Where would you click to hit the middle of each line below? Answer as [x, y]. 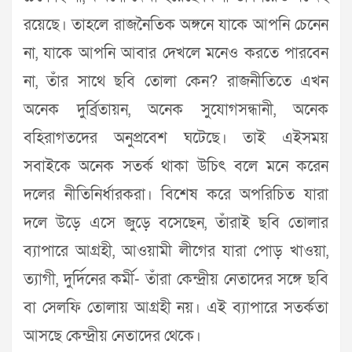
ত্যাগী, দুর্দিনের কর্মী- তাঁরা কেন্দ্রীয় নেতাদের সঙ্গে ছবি [176, 280]
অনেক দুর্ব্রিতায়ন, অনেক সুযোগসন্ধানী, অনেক [176, 110]
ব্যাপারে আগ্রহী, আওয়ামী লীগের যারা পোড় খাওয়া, [176, 252]
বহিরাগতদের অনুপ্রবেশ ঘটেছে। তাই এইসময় [176, 139]
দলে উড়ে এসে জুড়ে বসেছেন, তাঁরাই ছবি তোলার [176, 224]
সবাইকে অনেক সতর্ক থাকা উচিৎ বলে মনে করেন [176, 167]
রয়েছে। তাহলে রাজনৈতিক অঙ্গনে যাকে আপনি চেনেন [176, 26]
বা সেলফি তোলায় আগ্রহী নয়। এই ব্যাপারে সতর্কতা [176, 308]
